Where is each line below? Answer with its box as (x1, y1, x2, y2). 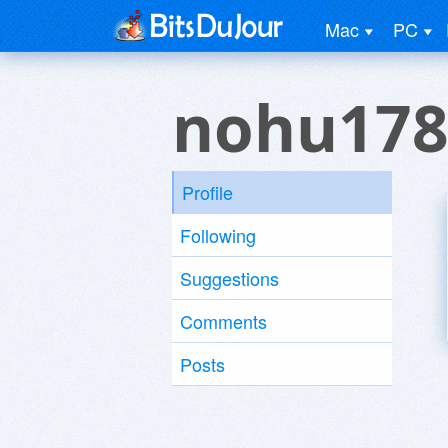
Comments (180, 308, 267, 334)
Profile (182, 179, 233, 205)
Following (180, 222, 256, 248)
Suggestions (180, 265, 279, 291)
